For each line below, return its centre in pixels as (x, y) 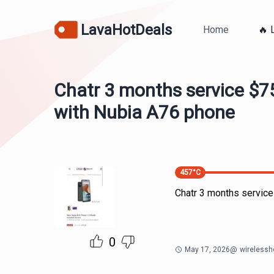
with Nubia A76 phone (144, 112)
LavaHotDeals (126, 30)
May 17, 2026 (207, 250)
